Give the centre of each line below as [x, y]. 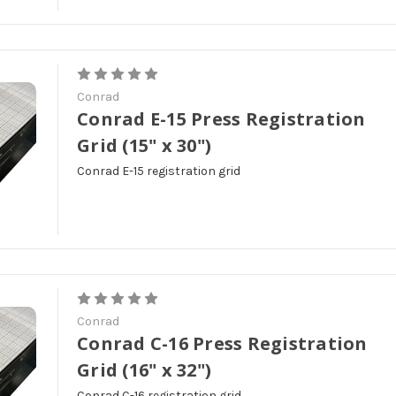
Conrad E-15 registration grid [160, 171]
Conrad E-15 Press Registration [221, 118]
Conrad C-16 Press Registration [222, 343]
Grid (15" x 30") [145, 145]
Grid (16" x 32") [145, 369]
